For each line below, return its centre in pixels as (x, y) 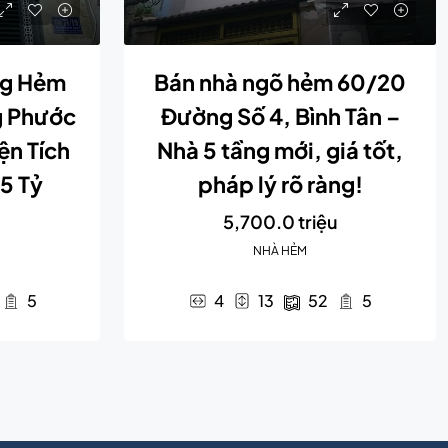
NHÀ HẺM (280, 250)
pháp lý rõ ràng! (280, 184)
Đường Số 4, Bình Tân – (280, 116)
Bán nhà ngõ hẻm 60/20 (280, 82)
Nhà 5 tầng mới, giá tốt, (280, 150)
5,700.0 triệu (280, 221)
